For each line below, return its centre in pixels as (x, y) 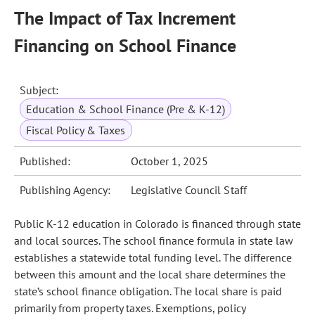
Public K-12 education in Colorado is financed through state (157, 224)
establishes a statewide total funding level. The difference (153, 257)
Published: (45, 161)
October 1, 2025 (170, 161)
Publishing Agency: (65, 190)
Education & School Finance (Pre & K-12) (126, 109)
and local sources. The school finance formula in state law (154, 240)
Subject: (39, 90)
